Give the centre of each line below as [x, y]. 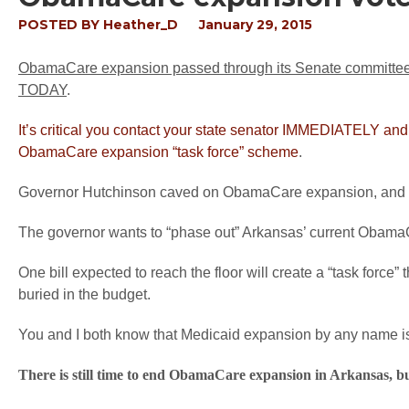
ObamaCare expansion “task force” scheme [158, 152]
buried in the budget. [84, 294]
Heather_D [141, 25]
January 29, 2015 [256, 25]
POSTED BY [61, 25]
